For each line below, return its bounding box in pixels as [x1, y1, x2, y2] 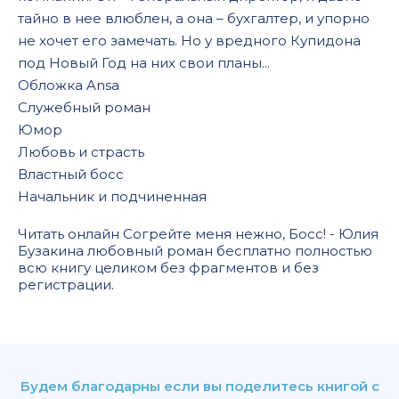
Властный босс [18, 165, 124, 183]
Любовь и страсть [18, 142, 144, 160]
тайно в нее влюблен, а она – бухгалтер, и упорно [18, 9, 370, 27]
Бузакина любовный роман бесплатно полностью [18, 241, 372, 259]
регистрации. [18, 275, 118, 293]
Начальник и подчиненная [18, 187, 207, 205]
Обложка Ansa [18, 76, 119, 94]
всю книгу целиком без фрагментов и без [18, 258, 319, 276]
